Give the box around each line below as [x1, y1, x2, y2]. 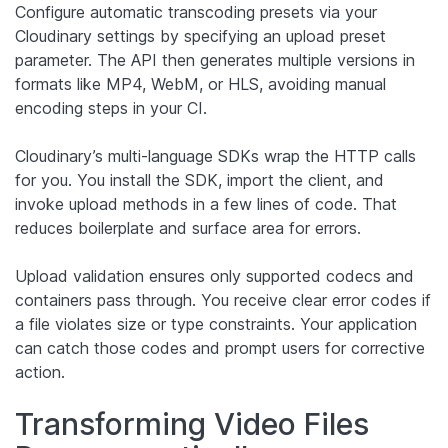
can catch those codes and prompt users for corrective [15, 337, 425, 358]
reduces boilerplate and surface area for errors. [15, 217, 361, 238]
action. [15, 361, 65, 382]
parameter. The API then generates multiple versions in [15, 49, 415, 70]
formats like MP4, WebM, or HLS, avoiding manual [15, 73, 386, 94]
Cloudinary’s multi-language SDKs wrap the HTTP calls [15, 145, 416, 166]
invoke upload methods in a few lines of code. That [15, 193, 397, 214]
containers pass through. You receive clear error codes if [15, 289, 431, 310]
